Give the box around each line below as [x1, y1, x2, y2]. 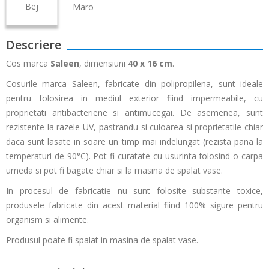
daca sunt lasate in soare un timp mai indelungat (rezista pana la [6, 135, 263, 147]
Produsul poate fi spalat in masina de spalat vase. [6, 234, 198, 246]
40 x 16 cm [125, 57, 172, 69]
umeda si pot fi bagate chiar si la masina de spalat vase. [6, 164, 223, 176]
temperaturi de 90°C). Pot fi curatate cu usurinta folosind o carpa [6, 150, 263, 162]
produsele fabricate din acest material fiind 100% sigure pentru [6, 199, 263, 211]
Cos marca [6, 57, 50, 69]
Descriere [6, 36, 61, 53]
